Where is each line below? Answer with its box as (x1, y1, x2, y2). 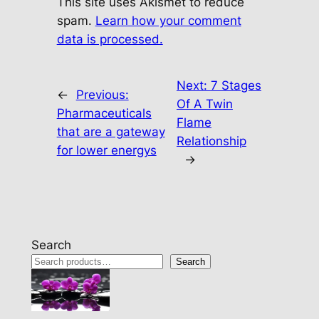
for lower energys (56, 143, 157, 158)
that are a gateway (56, 125, 165, 140)
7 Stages (210, 78, 261, 93)
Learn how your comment (95, 14, 241, 28)
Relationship (176, 134, 246, 149)
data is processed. (56, 32, 163, 47)
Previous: (75, 88, 129, 103)
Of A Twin (176, 97, 233, 112)
